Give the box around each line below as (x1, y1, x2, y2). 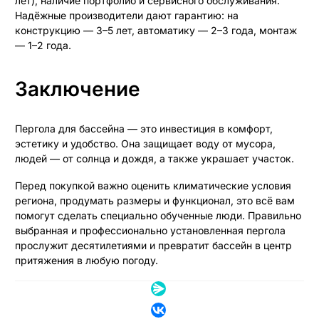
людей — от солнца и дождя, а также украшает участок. (15, 152, 297, 164)
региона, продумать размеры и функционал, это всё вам (15, 194, 295, 207)
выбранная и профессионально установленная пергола (15, 224, 286, 237)
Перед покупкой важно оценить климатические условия (15, 179, 291, 192)
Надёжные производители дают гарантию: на (15, 9, 239, 21)
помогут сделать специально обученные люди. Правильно (15, 209, 301, 222)
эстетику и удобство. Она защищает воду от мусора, (15, 137, 276, 150)
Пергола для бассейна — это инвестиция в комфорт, (15, 122, 273, 135)
